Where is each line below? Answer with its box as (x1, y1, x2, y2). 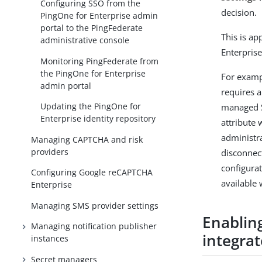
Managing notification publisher (31, 220, 157, 232)
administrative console (40, 35, 130, 46)
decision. (221, 6, 257, 19)
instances (31, 233, 69, 244)
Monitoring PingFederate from (40, 55, 159, 67)
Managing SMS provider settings (31, 199, 159, 211)
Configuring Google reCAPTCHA (31, 167, 153, 178)
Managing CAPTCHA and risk (31, 133, 143, 145)
